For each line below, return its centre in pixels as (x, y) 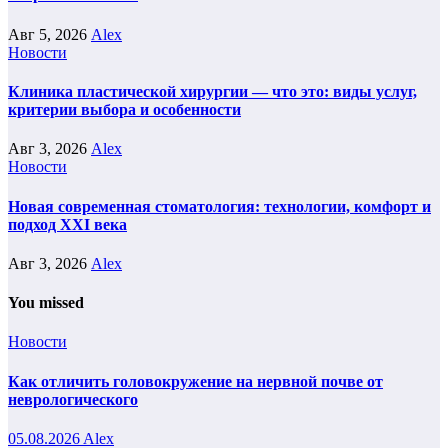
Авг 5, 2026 (49, 34)
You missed (46, 303)
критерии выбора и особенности (124, 109)
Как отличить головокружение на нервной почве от (195, 381)
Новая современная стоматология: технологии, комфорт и (219, 206)
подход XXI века (67, 224)
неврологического (73, 399)
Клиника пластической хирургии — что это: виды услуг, (212, 91)
